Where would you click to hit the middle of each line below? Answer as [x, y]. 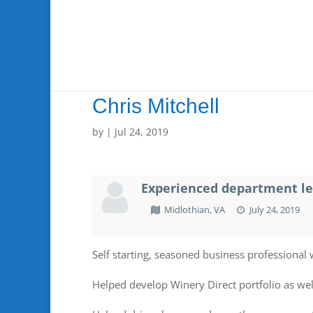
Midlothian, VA [195, 210]
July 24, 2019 [274, 210]
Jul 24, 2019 [141, 132]
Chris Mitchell [156, 106]
